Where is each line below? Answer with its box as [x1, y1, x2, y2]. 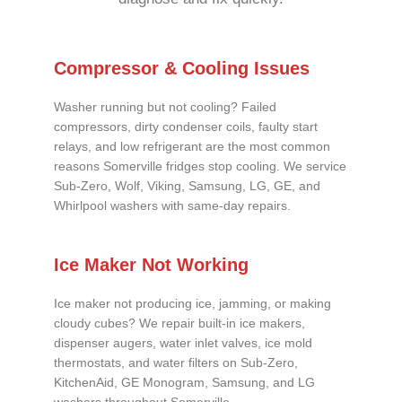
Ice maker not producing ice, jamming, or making [54, 297, 331, 311]
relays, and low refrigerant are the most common [54, 139, 330, 153]
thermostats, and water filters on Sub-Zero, [54, 356, 298, 371]
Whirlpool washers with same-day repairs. [54, 198, 291, 213]
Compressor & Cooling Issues [54, 57, 310, 78]
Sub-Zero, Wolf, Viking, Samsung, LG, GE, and [54, 179, 320, 193]
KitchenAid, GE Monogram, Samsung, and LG [54, 376, 315, 390]
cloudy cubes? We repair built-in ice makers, [54, 317, 305, 331]
